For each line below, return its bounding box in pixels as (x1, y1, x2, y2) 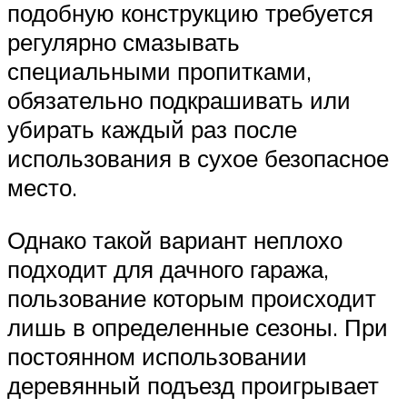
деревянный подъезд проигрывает (7, 370, 379, 400)
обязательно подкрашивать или (7, 85, 351, 115)
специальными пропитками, (7, 56, 312, 86)
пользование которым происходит (7, 283, 376, 313)
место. (7, 173, 77, 203)
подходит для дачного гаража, (7, 253, 329, 283)
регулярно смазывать (7, 27, 240, 57)
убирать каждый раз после (7, 114, 297, 144)
